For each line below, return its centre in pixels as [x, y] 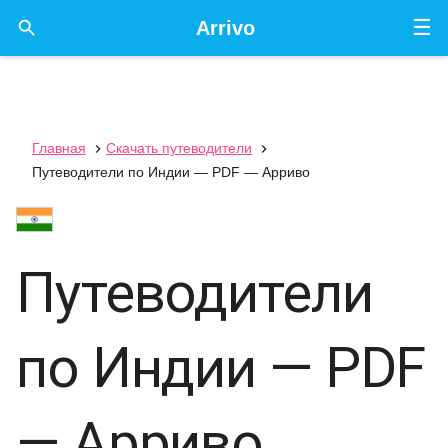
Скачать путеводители [179, 148]
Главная [59, 148]
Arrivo [225, 28]
